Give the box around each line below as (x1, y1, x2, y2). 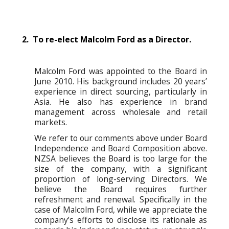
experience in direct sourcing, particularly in (34, 85, 207, 97)
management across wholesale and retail (34, 106, 207, 118)
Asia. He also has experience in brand (34, 96, 207, 107)
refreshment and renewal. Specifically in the (34, 193, 207, 205)
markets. (34, 116, 67, 128)
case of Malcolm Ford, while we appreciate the (34, 203, 207, 215)
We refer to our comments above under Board (34, 132, 207, 144)
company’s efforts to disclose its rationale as (34, 214, 207, 225)
